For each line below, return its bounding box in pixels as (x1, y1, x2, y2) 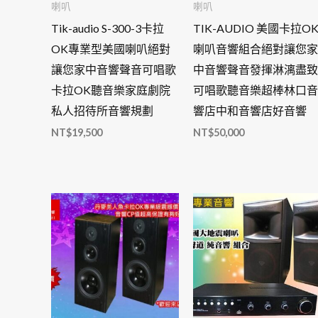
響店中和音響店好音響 (192, 103, 307, 117)
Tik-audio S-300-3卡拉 (51, 21, 164, 35)
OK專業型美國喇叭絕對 (51, 41, 170, 55)
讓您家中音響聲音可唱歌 (51, 62, 176, 76)
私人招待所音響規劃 (51, 103, 153, 117)
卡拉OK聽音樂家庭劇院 (51, 82, 170, 97)
